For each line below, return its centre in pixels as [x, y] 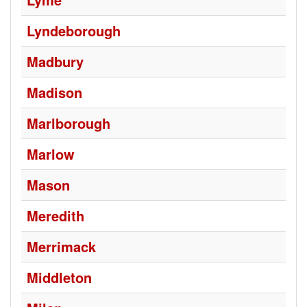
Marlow [51, 154]
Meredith [56, 216]
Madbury [55, 61]
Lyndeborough [74, 30]
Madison [54, 92]
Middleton [59, 277]
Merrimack [61, 246]
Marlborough [69, 123]
